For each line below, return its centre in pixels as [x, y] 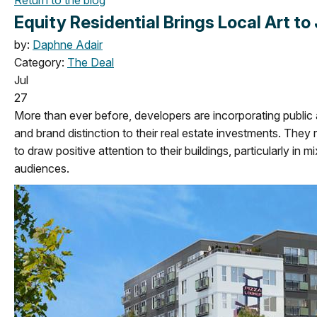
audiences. [42, 168]
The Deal [91, 62]
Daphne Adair [68, 44]
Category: [41, 62]
